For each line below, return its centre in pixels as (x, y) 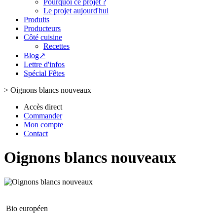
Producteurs (42, 28)
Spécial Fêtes (44, 73)
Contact (36, 133)
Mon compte (43, 125)
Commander (43, 116)
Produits (37, 19)
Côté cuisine (43, 37)
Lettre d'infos (44, 64)
